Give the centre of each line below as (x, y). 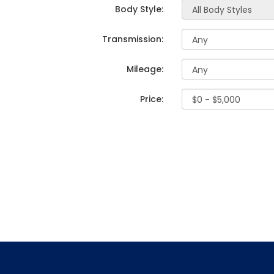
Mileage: (145, 69)
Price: (152, 99)
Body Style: (139, 9)
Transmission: (133, 39)
